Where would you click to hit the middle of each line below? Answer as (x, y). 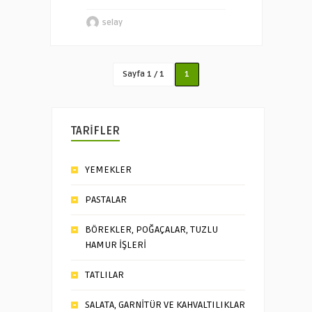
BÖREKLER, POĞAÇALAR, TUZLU (151, 229)
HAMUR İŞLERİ (116, 245)
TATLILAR (104, 275)
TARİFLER (95, 131)
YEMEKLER (108, 170)
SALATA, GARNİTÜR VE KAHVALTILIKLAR (165, 305)
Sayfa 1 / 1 (143, 74)
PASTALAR (106, 200)
